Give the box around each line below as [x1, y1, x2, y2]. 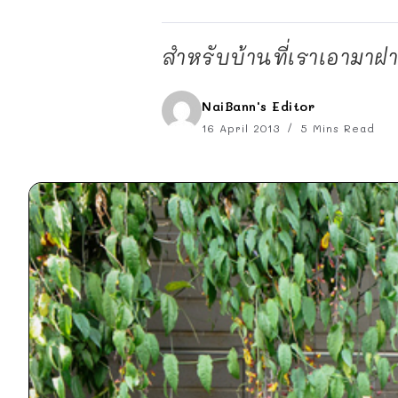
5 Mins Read [296, 121, 375, 135]
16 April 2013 [202, 121, 284, 135]
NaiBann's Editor [202, 98, 314, 115]
